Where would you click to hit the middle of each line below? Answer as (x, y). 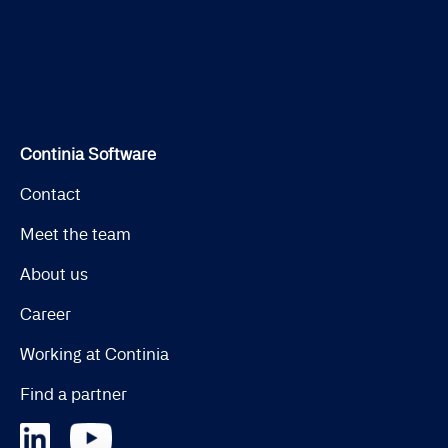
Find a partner (73, 394)
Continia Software (88, 154)
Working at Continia (94, 354)
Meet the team (75, 234)
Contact (50, 194)
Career (45, 314)
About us (54, 274)
